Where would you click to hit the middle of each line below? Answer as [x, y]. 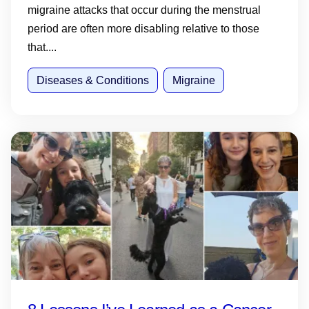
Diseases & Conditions [93, 80]
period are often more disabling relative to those [143, 29]
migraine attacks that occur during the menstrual [144, 10]
